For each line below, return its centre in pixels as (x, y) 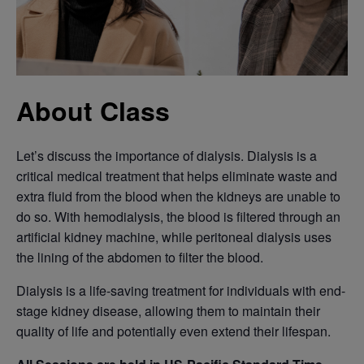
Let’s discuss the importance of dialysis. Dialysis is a (167, 156)
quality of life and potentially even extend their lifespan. (173, 331)
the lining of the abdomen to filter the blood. (140, 258)
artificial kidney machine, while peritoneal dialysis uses (174, 237)
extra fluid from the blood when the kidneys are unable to (178, 197)
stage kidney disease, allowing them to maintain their (168, 311)
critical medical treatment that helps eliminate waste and (177, 176)
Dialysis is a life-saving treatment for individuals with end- (181, 291)
